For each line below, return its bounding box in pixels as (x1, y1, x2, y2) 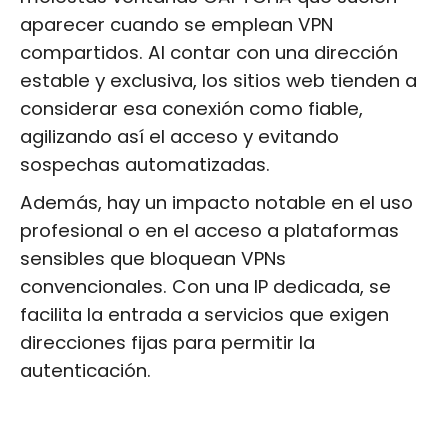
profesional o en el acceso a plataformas (20, 218, 399, 244)
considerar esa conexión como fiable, (20, 96, 363, 122)
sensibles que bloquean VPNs (20, 246, 286, 272)
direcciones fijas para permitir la (20, 330, 315, 356)
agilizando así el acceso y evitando (20, 124, 339, 150)
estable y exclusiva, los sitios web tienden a (20, 68, 417, 94)
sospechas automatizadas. (20, 152, 270, 178)
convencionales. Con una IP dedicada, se (20, 274, 391, 300)
